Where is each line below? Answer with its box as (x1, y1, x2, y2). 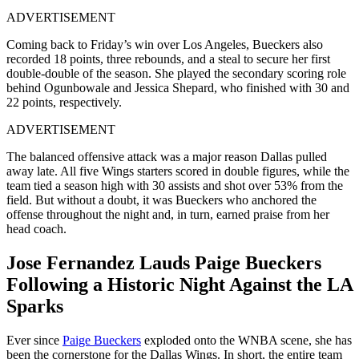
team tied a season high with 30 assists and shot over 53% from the (6, 179, 343, 193)
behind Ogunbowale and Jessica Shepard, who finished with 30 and (6, 81, 349, 95)
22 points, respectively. (6, 95, 122, 110)
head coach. (6, 222, 67, 236)
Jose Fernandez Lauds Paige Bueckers (6, 252, 321, 274)
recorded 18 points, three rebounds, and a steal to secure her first (6, 52, 330, 67)
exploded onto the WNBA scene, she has (141, 333, 352, 348)
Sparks (6, 296, 63, 317)
